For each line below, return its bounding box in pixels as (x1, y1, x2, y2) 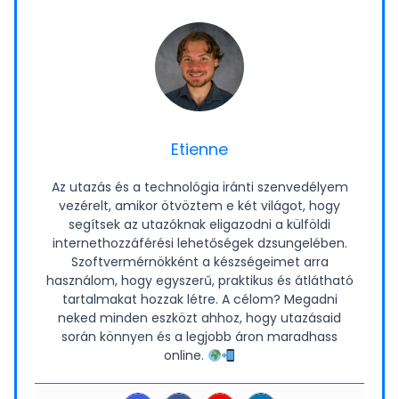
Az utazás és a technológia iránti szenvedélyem (51, 178, 348, 197)
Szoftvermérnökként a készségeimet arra (70, 253, 329, 272)
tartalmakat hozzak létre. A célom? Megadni (61, 290, 338, 309)
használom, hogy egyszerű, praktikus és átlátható (45, 272, 354, 290)
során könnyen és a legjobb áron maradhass (61, 328, 338, 346)
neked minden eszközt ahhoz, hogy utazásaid (58, 309, 341, 328)
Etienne (171, 138, 228, 161)
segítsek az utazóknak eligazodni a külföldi (69, 216, 330, 234)
